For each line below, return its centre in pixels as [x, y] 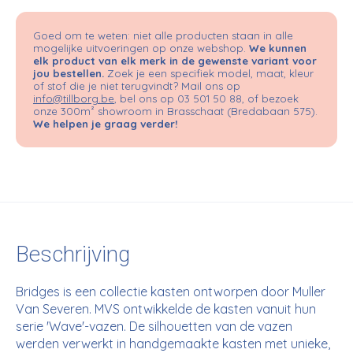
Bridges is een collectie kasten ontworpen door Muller [171, 291]
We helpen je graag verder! [105, 123]
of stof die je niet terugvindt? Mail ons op [137, 85]
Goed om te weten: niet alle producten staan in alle [163, 35]
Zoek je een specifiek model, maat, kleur [209, 73]
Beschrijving [73, 255]
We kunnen [278, 48]
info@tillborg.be [74, 98]
